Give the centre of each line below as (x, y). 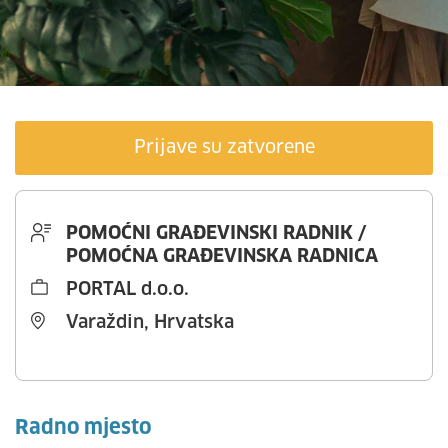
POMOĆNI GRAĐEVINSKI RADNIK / (216, 234)
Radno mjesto (83, 428)
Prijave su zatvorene (224, 148)
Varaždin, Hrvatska (150, 323)
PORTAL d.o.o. (127, 290)
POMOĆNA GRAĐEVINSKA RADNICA (222, 257)
